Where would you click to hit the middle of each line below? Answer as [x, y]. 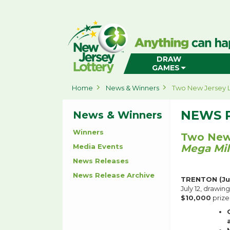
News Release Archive [114, 175]
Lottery [75, 40]
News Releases [101, 161]
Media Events [98, 146]
